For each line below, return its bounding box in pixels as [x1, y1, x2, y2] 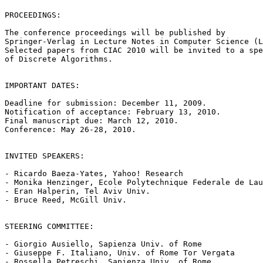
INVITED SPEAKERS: [5, 151, 85, 160]
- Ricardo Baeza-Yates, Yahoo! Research [5, 168, 183, 178]
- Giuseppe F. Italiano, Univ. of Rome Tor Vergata [5, 248, 235, 257]
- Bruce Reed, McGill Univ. [5, 195, 127, 204]
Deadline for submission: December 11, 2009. [5, 98, 207, 107]
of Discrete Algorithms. [5, 54, 113, 63]
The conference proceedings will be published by [5, 28, 225, 37]
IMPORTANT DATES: [5, 80, 80, 90]
